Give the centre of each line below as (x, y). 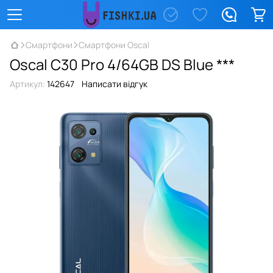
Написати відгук (115, 84)
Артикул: (27, 84)
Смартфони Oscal (114, 45)
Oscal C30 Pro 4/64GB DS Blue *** (122, 64)
